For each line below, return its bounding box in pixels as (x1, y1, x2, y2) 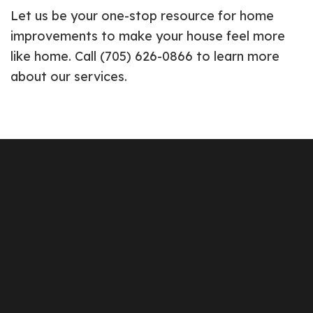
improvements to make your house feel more (10, 28, 285, 45)
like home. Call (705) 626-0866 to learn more (10, 48, 279, 65)
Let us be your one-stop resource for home (10, 8, 274, 24)
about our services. (10, 68, 127, 85)
